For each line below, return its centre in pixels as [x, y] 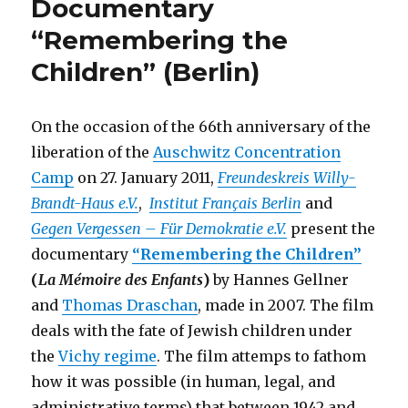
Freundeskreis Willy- [287, 177]
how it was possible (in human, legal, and [184, 381]
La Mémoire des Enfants [121, 279]
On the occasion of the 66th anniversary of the [201, 126]
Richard [367, 26]
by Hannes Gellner [280, 279]
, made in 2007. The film [286, 305]
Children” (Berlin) [146, 71]
